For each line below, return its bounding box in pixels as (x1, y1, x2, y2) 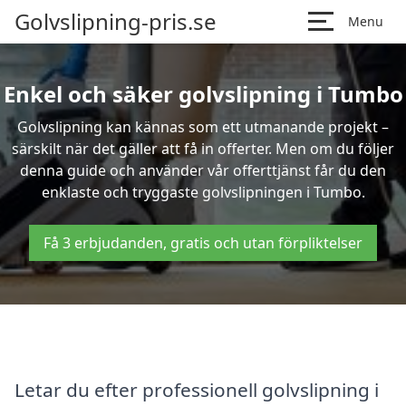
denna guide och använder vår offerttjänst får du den (20, 160, 386, 180)
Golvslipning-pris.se (14, 6, 217, 36)
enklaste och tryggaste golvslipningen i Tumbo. (41, 182, 365, 202)
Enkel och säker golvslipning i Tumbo (3, 79, 403, 109)
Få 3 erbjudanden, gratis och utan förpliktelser (43, 233, 362, 253)
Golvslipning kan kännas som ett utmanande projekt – (17, 117, 389, 137)
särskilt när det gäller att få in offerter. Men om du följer (12, 139, 394, 159)
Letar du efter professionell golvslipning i (14, 376, 379, 402)
